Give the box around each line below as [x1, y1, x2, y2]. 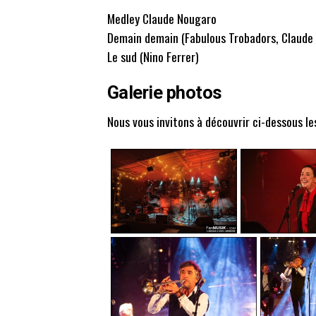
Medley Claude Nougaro [107, 9, 217, 28]
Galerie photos [107, 82, 222, 104]
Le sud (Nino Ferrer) [107, 47, 199, 66]
